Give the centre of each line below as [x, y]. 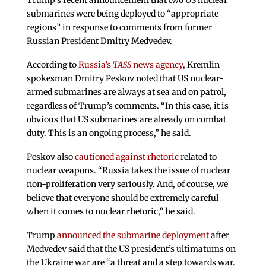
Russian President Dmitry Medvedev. [99, 41]
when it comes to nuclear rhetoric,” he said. [111, 211]
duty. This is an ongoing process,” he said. [109, 133]
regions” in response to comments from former [119, 28]
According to [52, 65]
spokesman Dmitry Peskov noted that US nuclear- [125, 79]
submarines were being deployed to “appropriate [122, 14]
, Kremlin [201, 65]
